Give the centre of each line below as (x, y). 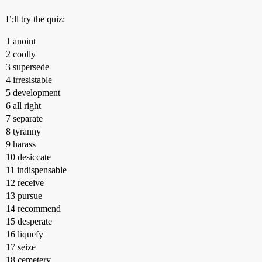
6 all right (23, 106)
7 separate (24, 118)
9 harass (21, 144)
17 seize (21, 247)
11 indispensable (36, 170)
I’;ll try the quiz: (35, 19)
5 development (33, 93)
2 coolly (21, 54)
